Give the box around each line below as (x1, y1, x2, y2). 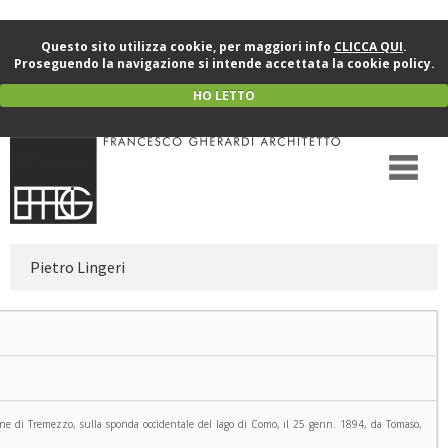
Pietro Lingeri (30, 257, 125, 277)
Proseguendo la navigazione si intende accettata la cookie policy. (13, 55, 435, 72)
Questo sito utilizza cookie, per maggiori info (41, 38, 334, 55)
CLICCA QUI (334, 38, 403, 55)
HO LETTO (193, 87, 255, 104)
